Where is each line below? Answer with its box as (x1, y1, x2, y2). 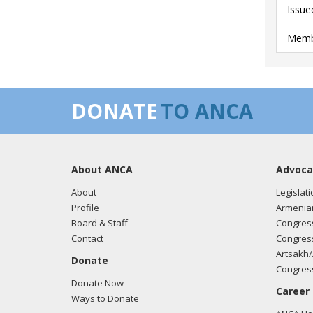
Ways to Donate (71, 292, 139, 305)
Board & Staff (71, 217, 128, 229)
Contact (71, 232, 103, 245)
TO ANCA (161, 97, 253, 124)
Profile (71, 201, 99, 214)
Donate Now (71, 277, 124, 289)
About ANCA (71, 163, 133, 176)
